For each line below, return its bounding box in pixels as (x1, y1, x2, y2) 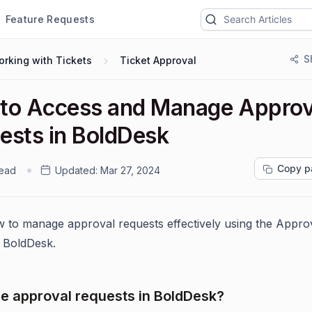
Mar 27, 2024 (100, 164, 160, 176)
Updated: (55, 164, 97, 176)
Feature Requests (5, 13, 95, 25)
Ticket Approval (120, 54, 196, 66)
